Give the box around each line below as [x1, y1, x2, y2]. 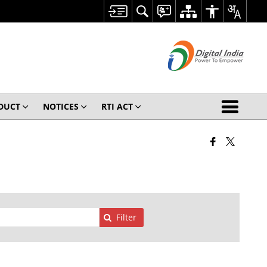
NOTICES [42, 101, 79, 112]
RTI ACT [101, 101, 133, 112]
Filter [116, 212, 137, 223]
